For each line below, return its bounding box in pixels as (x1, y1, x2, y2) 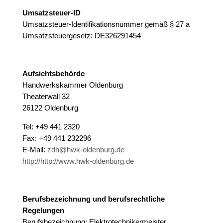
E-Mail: (22, 145, 47, 154)
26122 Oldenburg (22, 104, 78, 112)
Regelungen (22, 206, 64, 215)
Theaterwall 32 (22, 92, 70, 101)
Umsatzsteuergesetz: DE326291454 (22, 31, 141, 40)
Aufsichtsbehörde (22, 69, 85, 78)
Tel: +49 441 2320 (22, 122, 80, 131)
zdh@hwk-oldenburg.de (47, 145, 124, 154)
